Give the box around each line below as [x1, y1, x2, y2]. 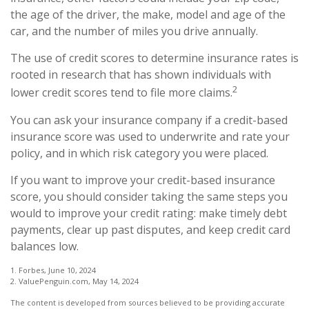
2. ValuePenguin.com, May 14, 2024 [10, 275, 139, 286]
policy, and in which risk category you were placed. [10, 145, 268, 161]
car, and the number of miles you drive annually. [10, 23, 258, 39]
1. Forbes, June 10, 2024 [10, 264, 96, 275]
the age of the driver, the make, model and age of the [10, 7, 286, 23]
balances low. [10, 238, 79, 254]
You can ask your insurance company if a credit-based [10, 112, 288, 128]
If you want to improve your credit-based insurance [10, 172, 275, 188]
